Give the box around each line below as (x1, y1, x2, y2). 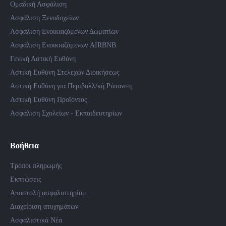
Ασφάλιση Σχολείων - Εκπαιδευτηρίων (10, 109, 122, 117)
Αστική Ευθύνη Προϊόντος (10, 96, 87, 103)
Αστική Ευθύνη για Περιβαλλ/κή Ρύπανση (10, 82, 132, 90)
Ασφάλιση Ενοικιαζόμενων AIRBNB (10, 41, 116, 49)
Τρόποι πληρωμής (10, 162, 62, 169)
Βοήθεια (10, 141, 39, 150)
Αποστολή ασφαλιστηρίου (10, 189, 86, 197)
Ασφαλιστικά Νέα (10, 216, 62, 224)
